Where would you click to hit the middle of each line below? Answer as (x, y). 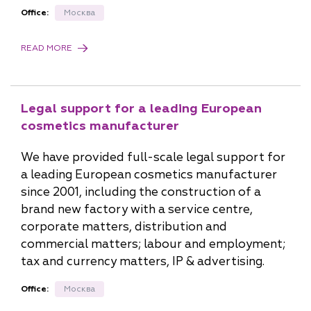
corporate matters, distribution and (124, 227)
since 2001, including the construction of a (141, 192)
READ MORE (47, 48)
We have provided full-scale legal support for (153, 157)
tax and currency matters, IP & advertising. (143, 261)
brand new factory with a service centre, (137, 209)
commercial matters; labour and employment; (153, 244)
